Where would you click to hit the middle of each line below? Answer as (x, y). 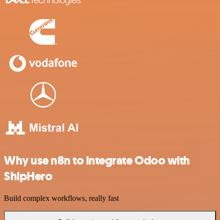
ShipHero (28, 177)
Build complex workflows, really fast (61, 198)
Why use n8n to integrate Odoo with (97, 161)
